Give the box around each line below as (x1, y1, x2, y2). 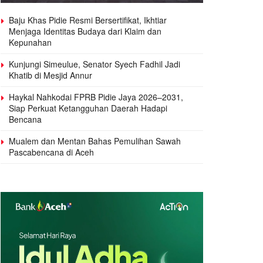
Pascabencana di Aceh (9, 146, 94, 159)
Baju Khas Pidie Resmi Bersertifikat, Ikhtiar (9, 14, 167, 26)
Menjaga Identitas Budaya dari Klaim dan (9, 25, 161, 38)
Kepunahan (9, 36, 52, 49)
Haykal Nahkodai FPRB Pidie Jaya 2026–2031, (9, 91, 183, 103)
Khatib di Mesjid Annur (9, 69, 92, 82)
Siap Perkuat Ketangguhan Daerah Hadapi (9, 102, 167, 114)
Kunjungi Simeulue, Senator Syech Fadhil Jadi (9, 58, 180, 70)
